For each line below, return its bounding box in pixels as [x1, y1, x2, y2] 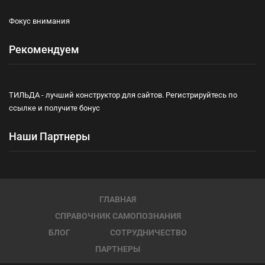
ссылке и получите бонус [9, 103, 100, 112]
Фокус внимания [9, 16, 70, 25]
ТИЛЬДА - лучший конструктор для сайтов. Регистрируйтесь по [9, 90, 237, 99]
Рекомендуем [9, 43, 79, 56]
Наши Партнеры [9, 130, 90, 143]
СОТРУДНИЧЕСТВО [110, 227, 187, 237]
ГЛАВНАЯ [99, 194, 136, 204]
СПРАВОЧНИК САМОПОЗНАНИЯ [54, 211, 181, 221]
